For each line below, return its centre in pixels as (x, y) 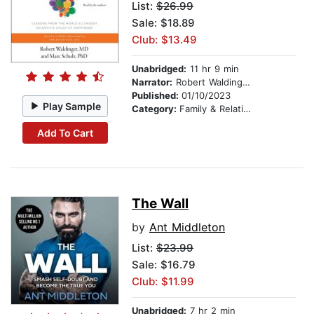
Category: (156, 109)
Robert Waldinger (207, 82)
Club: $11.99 (163, 282)
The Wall (160, 204)
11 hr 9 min (213, 69)
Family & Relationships (211, 109)
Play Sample (72, 106)
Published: (157, 96)
